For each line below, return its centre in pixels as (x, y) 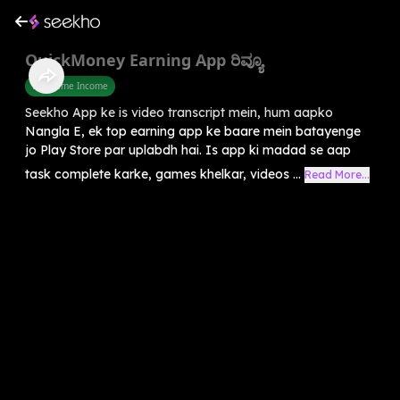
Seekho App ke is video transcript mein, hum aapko (179, 112)
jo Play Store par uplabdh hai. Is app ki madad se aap (188, 150)
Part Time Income (70, 85)
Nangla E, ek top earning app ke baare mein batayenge (193, 131)
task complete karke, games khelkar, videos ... (163, 174)
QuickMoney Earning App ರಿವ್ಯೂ (144, 59)
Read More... (337, 174)
